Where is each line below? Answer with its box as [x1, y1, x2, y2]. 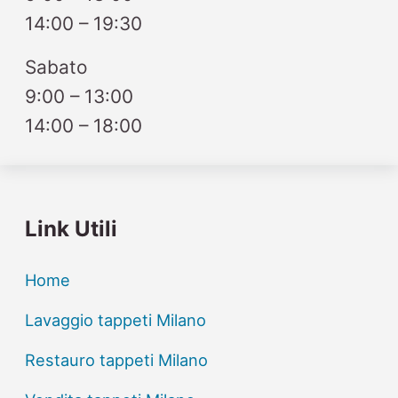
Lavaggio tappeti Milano [25, 309, 207, 330]
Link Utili [25, 215, 118, 242]
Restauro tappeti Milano [25, 349, 209, 370]
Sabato [25, 55, 88, 78]
